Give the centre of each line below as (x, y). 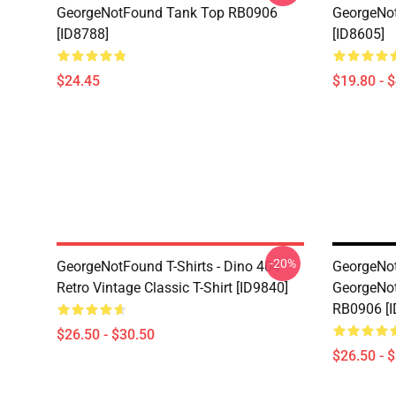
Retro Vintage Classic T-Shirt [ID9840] (172, 288)
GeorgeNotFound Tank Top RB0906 (167, 13)
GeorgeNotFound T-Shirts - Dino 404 (168, 267)
